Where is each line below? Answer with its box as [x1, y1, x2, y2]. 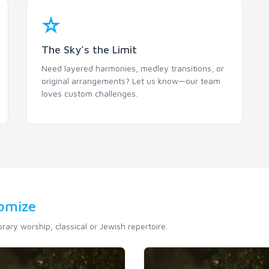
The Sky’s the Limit [41, 43, 137, 56]
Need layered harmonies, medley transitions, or [41, 63, 224, 73]
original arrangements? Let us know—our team [41, 76, 220, 86]
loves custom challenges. [41, 88, 138, 98]
